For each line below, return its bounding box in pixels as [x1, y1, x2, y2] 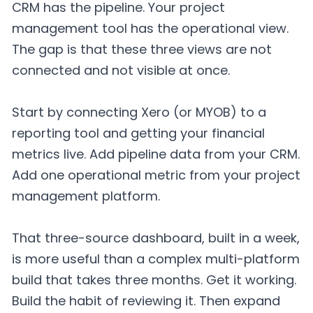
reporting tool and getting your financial [12, 124, 265, 142]
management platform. [12, 187, 160, 205]
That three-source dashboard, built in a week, [12, 228, 300, 247]
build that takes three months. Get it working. [12, 270, 296, 289]
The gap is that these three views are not [12, 41, 272, 59]
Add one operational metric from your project [12, 166, 300, 184]
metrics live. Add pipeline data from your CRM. [12, 145, 300, 163]
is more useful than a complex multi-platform [12, 249, 300, 268]
